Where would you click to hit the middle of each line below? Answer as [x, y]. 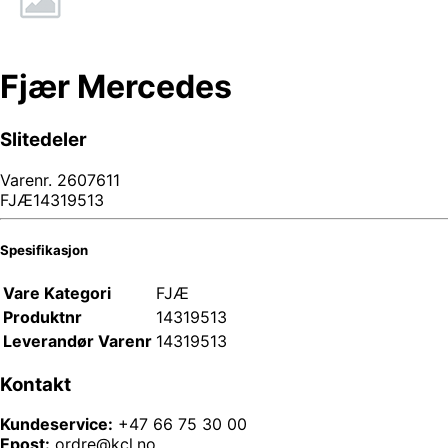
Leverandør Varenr [77, 340]
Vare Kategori [57, 292]
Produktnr [42, 316]
